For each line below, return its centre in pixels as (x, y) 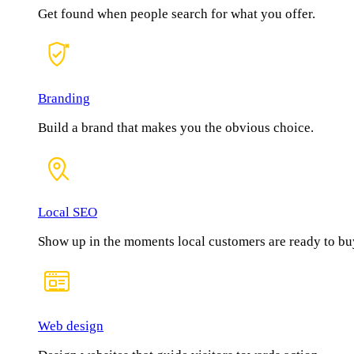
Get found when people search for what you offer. (177, 14)
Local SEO (68, 213)
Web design (71, 326)
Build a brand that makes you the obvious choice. (176, 128)
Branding (64, 99)
